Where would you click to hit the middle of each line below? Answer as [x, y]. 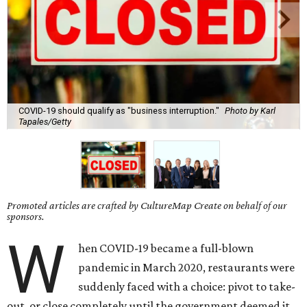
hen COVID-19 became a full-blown [166, 248]
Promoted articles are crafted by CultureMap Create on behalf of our [147, 206]
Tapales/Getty [45, 121]
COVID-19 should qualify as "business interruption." [119, 110]
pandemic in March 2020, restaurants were [187, 268]
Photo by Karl [250, 110]
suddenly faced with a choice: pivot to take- [187, 287]
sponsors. [26, 217]
